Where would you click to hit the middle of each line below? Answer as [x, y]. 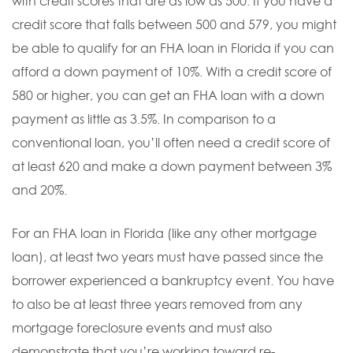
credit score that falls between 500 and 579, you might [174, 24]
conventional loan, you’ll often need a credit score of [171, 143]
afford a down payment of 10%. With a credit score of [172, 72]
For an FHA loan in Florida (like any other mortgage [164, 233]
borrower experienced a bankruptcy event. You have [173, 281]
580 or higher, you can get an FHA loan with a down [168, 95]
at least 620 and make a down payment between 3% [172, 166]
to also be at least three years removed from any [157, 304]
